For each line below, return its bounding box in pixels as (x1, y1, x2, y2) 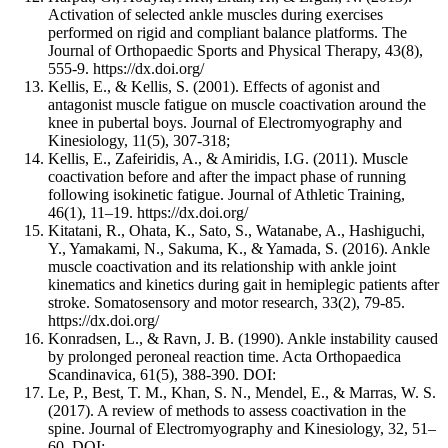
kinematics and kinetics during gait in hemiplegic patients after (48, 275, 439, 293)
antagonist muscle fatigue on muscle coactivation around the (48, 95, 426, 113)
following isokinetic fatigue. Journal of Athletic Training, (48, 185, 405, 203)
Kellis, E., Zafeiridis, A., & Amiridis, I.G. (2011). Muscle (48, 149, 408, 167)
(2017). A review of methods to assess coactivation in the (48, 401, 406, 419)
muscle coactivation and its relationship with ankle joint (48, 257, 396, 275)
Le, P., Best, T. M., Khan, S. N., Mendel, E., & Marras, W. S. (48, 383, 436, 401)
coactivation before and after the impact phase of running (48, 167, 406, 185)
